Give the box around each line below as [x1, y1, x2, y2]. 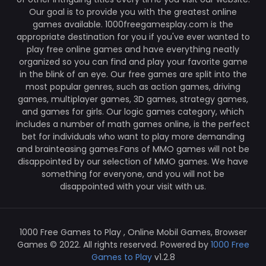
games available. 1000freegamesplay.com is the [33, 18, 233, 30]
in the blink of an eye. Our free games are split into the [19, 68, 247, 80]
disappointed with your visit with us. [60, 180, 206, 192]
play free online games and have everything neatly [27, 43, 239, 55]
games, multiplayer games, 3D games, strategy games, [18, 93, 248, 105]
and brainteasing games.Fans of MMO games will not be [17, 143, 249, 155]
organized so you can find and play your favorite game [18, 56, 248, 68]
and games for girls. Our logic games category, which [22, 106, 244, 118]
